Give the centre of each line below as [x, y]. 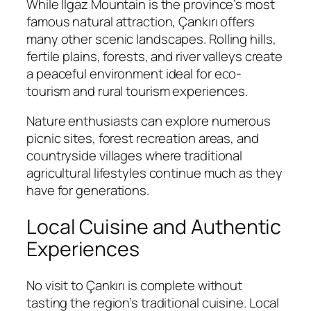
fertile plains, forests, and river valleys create [155, 56]
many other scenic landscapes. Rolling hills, [151, 39]
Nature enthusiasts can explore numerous [149, 121]
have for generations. [88, 191]
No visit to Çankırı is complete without [135, 285]
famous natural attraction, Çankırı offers [141, 21]
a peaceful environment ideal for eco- [134, 73]
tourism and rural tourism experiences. [137, 91]
